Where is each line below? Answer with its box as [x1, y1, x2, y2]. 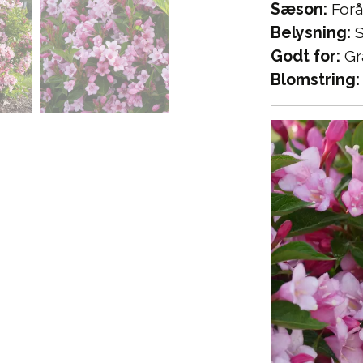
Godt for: [271, 47, 340, 66]
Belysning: [271, 23, 351, 43]
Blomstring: [271, 70, 360, 90]
